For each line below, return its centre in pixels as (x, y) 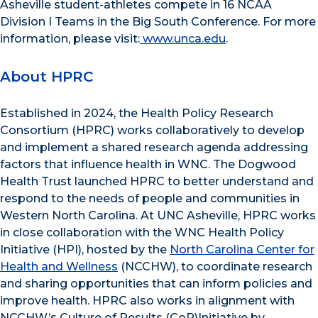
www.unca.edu (183, 39)
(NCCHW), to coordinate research (215, 267)
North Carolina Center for (242, 250)
